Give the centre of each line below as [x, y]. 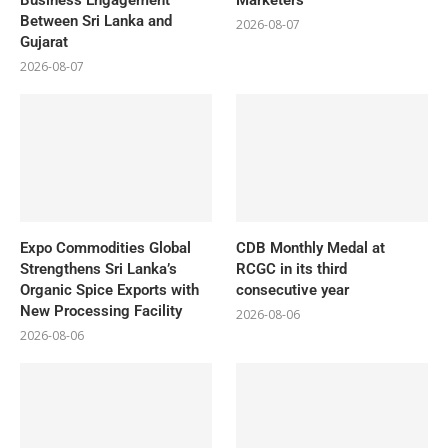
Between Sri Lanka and [96, 20]
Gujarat [44, 41]
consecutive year [293, 289]
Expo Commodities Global [105, 247]
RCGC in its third [292, 268]
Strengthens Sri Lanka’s [98, 268]
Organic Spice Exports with [109, 289]
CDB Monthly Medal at [311, 247]
